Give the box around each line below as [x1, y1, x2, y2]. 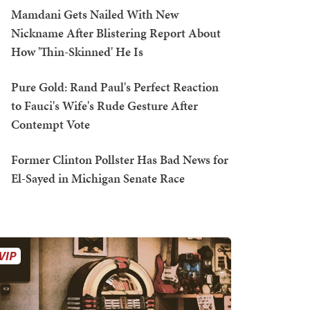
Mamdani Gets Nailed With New [11, 6, 179, 24]
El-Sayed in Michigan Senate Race [11, 170, 185, 188]
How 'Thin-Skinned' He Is [11, 43, 143, 61]
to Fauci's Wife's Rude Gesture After [11, 97, 198, 115]
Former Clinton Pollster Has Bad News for [11, 151, 228, 169]
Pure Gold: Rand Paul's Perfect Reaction [11, 78, 219, 96]
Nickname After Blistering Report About [11, 24, 221, 42]
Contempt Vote [11, 116, 90, 134]
